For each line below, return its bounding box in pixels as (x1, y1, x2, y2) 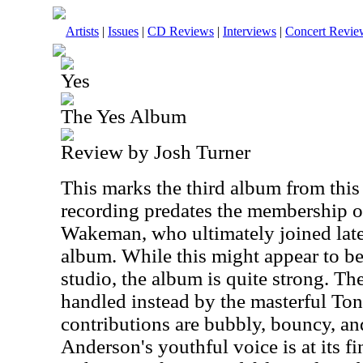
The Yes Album (61, 105, 186, 127)
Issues (108, 24, 139, 38)
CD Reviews (147, 24, 214, 38)
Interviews (223, 24, 276, 38)
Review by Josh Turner (61, 141, 250, 163)
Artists (66, 24, 99, 38)
